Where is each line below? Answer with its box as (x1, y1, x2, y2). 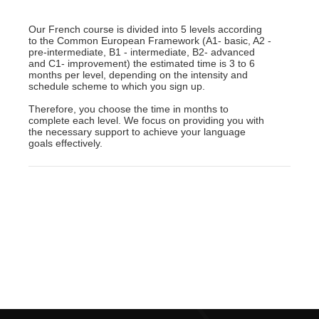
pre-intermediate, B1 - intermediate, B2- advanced (28, 46, 255, 58)
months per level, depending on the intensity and (28, 68, 248, 80)
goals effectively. (28, 137, 103, 149)
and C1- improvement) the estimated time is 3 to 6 (28, 57, 255, 69)
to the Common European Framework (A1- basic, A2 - (28, 34, 271, 46)
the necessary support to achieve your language (28, 125, 246, 137)
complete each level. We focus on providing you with (28, 114, 264, 126)
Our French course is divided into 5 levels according (28, 23, 262, 35)
